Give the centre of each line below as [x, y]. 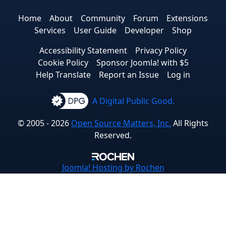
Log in [179, 75]
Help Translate [63, 75]
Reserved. [113, 135]
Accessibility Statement [83, 51]
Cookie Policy [63, 63]
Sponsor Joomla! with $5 [142, 63]
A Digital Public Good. [132, 101]
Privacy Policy [161, 51]
